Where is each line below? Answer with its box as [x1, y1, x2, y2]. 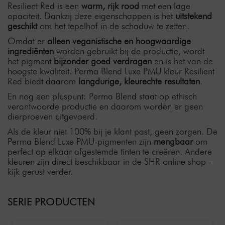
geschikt [8, 21, 37, 31]
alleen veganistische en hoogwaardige [47, 36, 191, 46]
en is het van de [152, 56, 213, 66]
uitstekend [175, 11, 212, 21]
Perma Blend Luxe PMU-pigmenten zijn [8, 136, 154, 147]
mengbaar [154, 136, 193, 147]
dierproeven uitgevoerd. [8, 111, 97, 122]
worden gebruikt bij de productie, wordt [54, 46, 204, 56]
